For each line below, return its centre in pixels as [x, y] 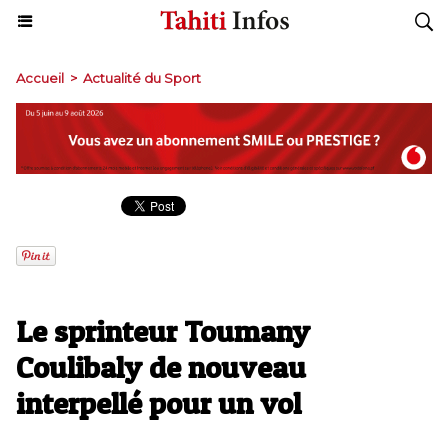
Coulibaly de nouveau [161, 367]
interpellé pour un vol [158, 403]
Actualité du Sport [142, 78]
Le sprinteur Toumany [163, 331]
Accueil [40, 78]
